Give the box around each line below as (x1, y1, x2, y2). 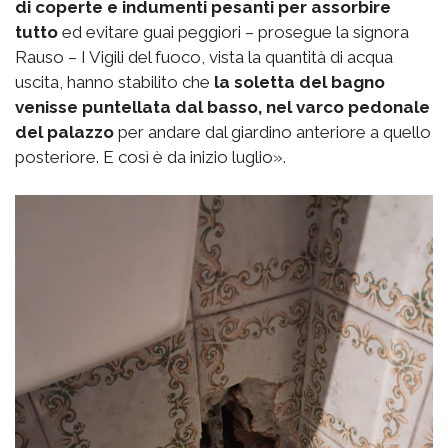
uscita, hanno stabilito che (15, 72, 214, 93)
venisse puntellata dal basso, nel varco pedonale (15, 97, 430, 118)
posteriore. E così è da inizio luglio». (15, 147, 286, 168)
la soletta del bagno (214, 72, 385, 93)
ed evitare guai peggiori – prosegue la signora (62, 22, 409, 43)
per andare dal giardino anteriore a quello (114, 122, 431, 143)
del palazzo (15, 122, 114, 143)
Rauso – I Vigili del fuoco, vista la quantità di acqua (15, 47, 393, 68)
